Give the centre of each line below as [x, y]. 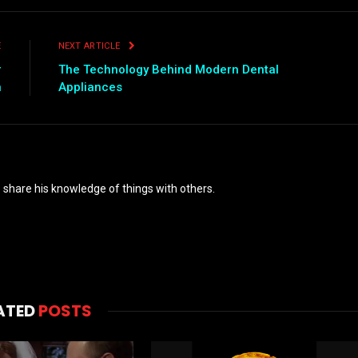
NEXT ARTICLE [90, 46]
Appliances [90, 88]
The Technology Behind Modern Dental [168, 70]
